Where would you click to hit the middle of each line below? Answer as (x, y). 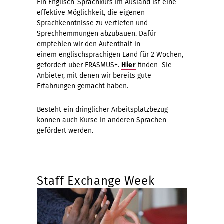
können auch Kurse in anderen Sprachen (102, 120)
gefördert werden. (65, 130)
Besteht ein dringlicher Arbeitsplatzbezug (102, 109)
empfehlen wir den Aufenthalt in (89, 44)
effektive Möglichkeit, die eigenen (91, 12)
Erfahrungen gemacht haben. (83, 86)
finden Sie (154, 65)
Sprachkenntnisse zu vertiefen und (92, 23)
